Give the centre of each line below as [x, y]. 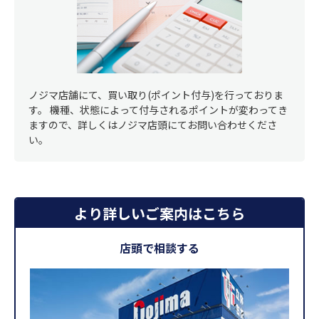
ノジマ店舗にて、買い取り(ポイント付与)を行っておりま [156, 95]
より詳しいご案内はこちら [159, 214]
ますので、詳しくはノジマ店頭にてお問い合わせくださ [153, 125]
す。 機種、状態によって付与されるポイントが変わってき [158, 110]
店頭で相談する [159, 248]
